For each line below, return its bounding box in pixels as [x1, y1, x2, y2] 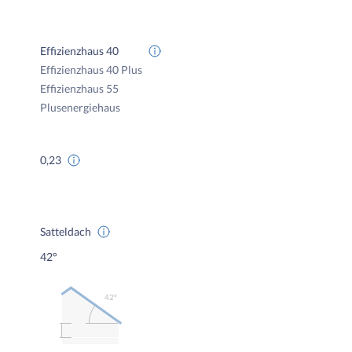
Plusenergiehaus [40, 101, 121, 114]
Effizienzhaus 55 [40, 82, 119, 95]
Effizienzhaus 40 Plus [40, 63, 143, 76]
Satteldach [40, 225, 92, 238]
